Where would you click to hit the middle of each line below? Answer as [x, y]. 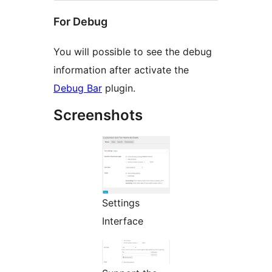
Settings [121, 202]
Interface [123, 221]
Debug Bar [78, 88]
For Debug [80, 21]
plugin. [119, 88]
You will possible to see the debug [133, 51]
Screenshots [98, 115]
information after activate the [121, 70]
